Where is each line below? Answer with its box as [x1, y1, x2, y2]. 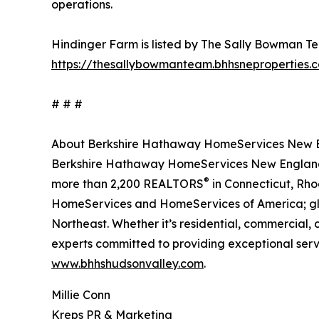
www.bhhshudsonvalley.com [51, 256, 204, 271]
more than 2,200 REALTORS [51, 177, 204, 192]
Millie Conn [51, 288, 110, 303]
